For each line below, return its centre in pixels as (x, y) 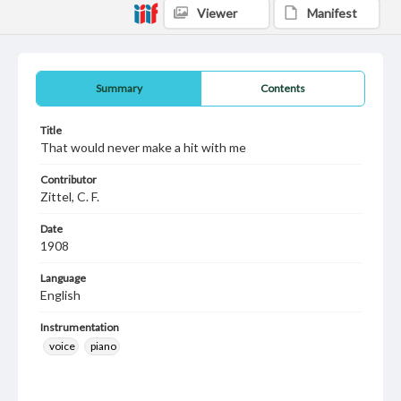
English (60, 295)
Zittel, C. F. (70, 196)
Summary (119, 88)
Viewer (217, 13)
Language (63, 278)
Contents (283, 88)
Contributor (68, 179)
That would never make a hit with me (143, 147)
